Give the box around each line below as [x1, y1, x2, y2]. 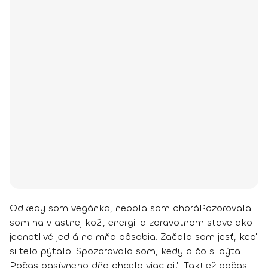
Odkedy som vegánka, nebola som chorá [10, 201, 199, 214]
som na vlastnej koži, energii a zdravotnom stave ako [10, 215, 252, 229]
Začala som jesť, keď [160, 230, 257, 243]
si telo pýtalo [10, 244, 71, 257]
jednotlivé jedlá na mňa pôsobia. [10, 230, 160, 243]
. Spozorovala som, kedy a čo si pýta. [71, 244, 242, 257]
